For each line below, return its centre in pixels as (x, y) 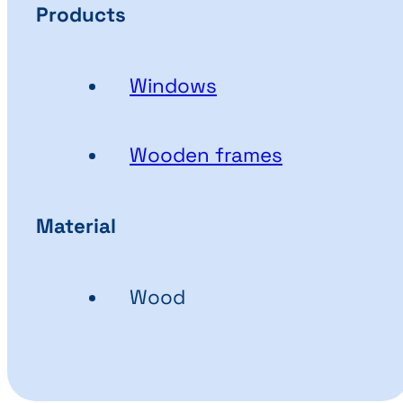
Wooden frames (206, 155)
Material (76, 226)
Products (81, 15)
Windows (173, 86)
